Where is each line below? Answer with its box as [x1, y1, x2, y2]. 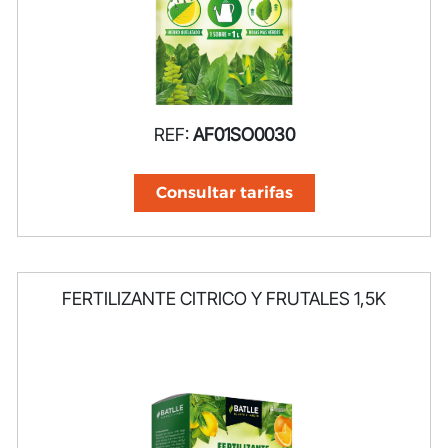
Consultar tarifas [155, 182, 293, 202]
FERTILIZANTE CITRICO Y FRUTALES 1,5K [62, 287, 386, 309]
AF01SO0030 [192, 123, 295, 145]
